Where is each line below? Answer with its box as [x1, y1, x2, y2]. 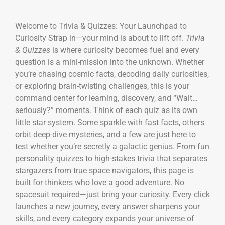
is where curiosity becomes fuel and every [50, 45, 199, 55]
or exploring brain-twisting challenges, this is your [15, 81, 189, 91]
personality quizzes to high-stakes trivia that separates [15, 153, 207, 163]
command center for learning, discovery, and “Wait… [15, 93, 198, 103]
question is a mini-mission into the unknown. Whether [15, 57, 204, 67]
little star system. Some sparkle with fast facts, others [15, 117, 204, 127]
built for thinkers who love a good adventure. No [15, 177, 184, 187]
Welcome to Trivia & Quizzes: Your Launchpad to [15, 21, 187, 31]
